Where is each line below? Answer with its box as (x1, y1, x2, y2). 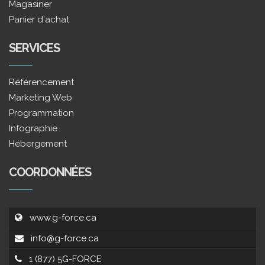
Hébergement (9, 138, 67, 150)
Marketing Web (9, 92, 72, 104)
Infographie (9, 123, 57, 134)
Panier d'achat (9, 14, 69, 25)
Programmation (9, 108, 74, 119)
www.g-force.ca (30, 212, 96, 224)
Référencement (9, 77, 74, 88)
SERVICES (9, 41, 60, 56)
